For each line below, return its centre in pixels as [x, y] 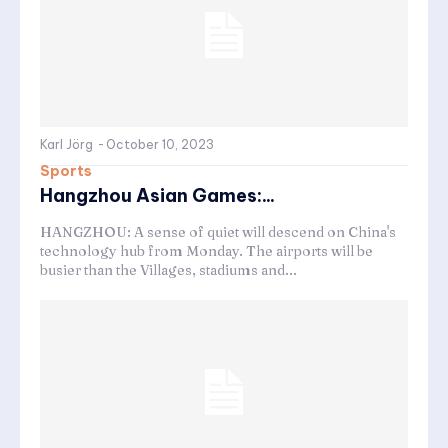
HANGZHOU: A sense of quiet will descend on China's [218, 231]
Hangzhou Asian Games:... [157, 195]
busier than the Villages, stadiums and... [168, 269]
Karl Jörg [66, 144]
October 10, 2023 [160, 144]
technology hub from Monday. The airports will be [206, 250]
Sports [66, 170]
